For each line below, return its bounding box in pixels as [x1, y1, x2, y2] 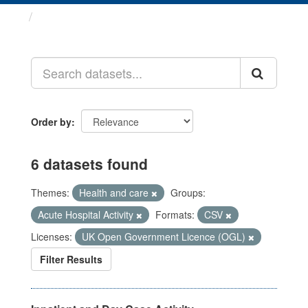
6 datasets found [31, 153, 148, 174]
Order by [31, 115, 71, 129]
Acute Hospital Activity [38, 208, 136, 221]
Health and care [79, 186, 151, 199]
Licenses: [31, 230, 72, 243]
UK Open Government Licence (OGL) [82, 230, 248, 243]
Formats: [155, 208, 195, 221]
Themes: [31, 186, 69, 199]
